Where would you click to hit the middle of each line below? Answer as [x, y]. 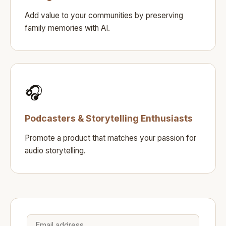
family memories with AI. [67, 28]
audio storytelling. [55, 150]
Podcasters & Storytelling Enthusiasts [109, 118]
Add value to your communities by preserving [104, 15]
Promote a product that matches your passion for [110, 138]
